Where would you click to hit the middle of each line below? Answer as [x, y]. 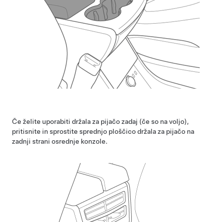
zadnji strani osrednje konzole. [60, 141]
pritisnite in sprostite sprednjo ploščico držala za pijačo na [103, 131]
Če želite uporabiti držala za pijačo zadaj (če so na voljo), [100, 121]
